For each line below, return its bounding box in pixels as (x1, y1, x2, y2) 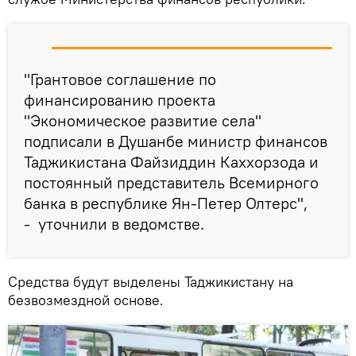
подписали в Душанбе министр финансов (24, 130, 327, 151)
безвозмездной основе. (8, 290, 164, 309)
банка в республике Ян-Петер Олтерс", (24, 192, 308, 213)
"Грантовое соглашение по (24, 68, 216, 89)
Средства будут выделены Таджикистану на (8, 272, 293, 291)
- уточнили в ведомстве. (24, 213, 204, 234)
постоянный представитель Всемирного (24, 172, 319, 192)
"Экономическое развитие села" (24, 110, 261, 130)
